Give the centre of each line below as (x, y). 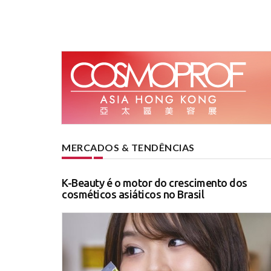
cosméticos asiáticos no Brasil (133, 194)
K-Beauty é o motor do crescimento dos (155, 182)
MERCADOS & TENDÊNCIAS (128, 147)
